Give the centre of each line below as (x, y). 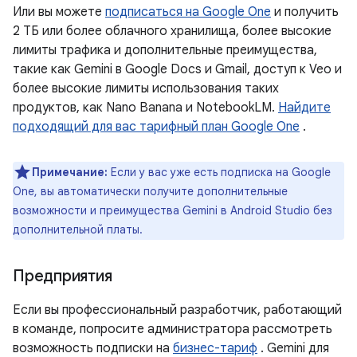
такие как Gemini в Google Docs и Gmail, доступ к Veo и (177, 69)
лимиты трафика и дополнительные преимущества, (165, 50)
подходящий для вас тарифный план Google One (156, 127)
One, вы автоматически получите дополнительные (150, 191)
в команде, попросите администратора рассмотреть (173, 329)
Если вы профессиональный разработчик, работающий (177, 310)
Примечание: (70, 172)
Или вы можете (59, 12)
